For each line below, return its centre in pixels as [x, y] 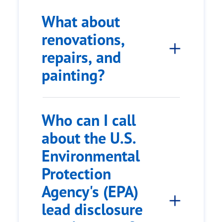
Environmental [91, 156]
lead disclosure [92, 209]
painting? [73, 75]
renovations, [83, 39]
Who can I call [89, 120]
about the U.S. [89, 138]
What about [81, 22]
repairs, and [81, 57]
